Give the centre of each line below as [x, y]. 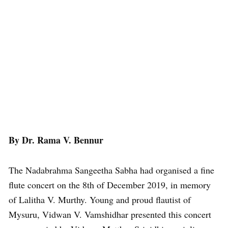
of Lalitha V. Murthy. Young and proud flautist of [100, 199]
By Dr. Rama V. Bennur [56, 140]
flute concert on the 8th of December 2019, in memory [110, 184]
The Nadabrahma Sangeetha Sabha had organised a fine [111, 170]
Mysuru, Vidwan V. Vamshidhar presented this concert [110, 214]
